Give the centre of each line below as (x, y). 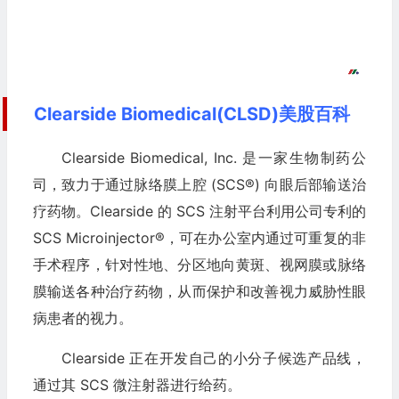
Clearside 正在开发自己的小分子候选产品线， (213, 358)
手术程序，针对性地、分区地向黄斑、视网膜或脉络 (199, 265)
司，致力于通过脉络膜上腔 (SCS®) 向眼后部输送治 (199, 185)
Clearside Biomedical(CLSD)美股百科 (191, 114)
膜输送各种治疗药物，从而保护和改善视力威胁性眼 (199, 292)
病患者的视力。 (82, 318)
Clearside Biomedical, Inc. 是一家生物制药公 (213, 158)
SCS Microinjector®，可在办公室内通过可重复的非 (199, 238)
